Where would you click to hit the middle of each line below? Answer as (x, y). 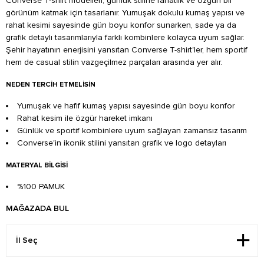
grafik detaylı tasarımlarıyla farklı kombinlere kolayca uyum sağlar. (125, 37)
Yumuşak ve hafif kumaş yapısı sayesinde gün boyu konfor (126, 105)
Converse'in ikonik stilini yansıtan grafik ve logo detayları (122, 143)
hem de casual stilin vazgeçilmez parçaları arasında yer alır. (114, 62)
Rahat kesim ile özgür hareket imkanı (85, 118)
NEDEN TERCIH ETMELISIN (51, 84)
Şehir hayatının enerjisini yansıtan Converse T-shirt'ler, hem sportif (127, 49)
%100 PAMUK (41, 186)
